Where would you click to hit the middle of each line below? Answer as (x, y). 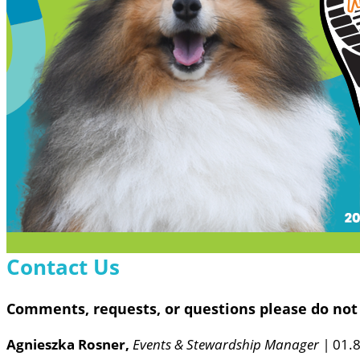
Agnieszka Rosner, (70, 345)
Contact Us (63, 267)
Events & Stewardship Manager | (233, 345)
